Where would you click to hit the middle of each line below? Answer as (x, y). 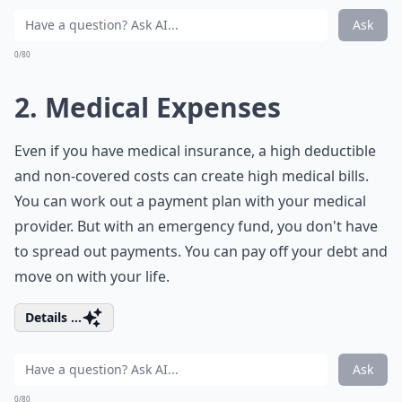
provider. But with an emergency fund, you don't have (196, 226)
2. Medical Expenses (148, 107)
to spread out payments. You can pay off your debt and (201, 251)
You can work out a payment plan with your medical (190, 201)
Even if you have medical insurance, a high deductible (195, 151)
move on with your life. (92, 276)
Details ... (53, 317)
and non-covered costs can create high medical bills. (192, 176)
